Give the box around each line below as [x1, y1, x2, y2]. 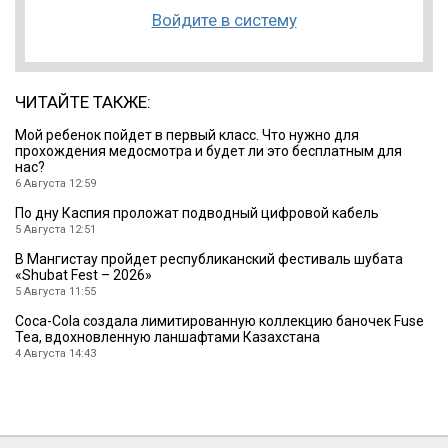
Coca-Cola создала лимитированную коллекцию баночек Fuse [15, 312, 424, 329]
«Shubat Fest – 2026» [15, 266, 152, 283]
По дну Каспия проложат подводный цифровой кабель [15, 204, 379, 221]
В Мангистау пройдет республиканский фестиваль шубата [15, 250, 403, 267]
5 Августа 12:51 [15, 222, 96, 236]
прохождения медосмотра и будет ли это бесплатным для [15, 142, 402, 159]
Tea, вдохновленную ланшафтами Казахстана [15, 328, 320, 345]
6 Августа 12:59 [15, 176, 96, 190]
